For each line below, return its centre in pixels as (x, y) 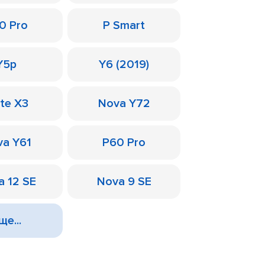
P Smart (124, 25)
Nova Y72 (124, 104)
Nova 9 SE (124, 182)
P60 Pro (124, 143)
